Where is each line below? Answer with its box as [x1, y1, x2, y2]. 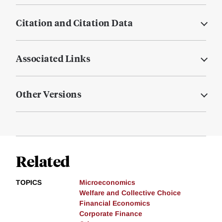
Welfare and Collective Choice [79, 189, 181, 197]
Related [16, 151, 70, 171]
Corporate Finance [79, 210, 142, 218]
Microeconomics [79, 178, 135, 187]
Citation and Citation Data [16, 16, 133, 29]
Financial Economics [79, 199, 150, 208]
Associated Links [16, 52, 90, 65]
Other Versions [16, 88, 81, 101]
